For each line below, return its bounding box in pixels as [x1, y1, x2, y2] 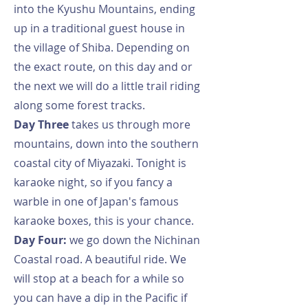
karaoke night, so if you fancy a [14, 175, 173, 190]
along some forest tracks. [14, 98, 145, 113]
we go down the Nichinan [67, 232, 200, 247]
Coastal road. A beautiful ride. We [14, 252, 186, 267]
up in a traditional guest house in [14, 21, 185, 36]
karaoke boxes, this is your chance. [14, 213, 194, 228]
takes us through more [69, 117, 190, 132]
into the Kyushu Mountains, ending [14, 1, 195, 16]
